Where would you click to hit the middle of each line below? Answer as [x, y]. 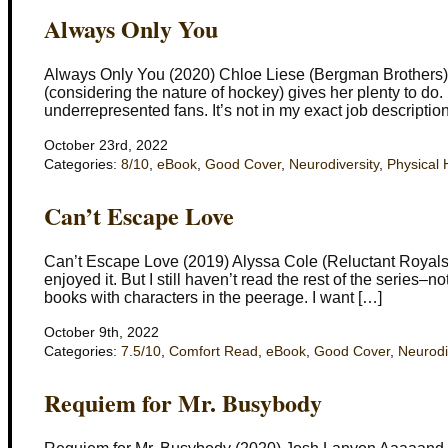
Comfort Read [213, 352]
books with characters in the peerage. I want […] [213, 298]
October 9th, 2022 [101, 333]
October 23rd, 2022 [106, 146]
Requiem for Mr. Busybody [183, 403]
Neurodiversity [334, 165]
